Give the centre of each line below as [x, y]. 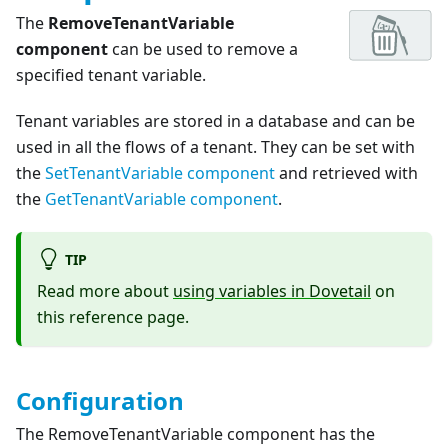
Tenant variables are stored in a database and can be [215, 120]
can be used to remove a [203, 48]
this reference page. [113, 317]
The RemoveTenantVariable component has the [195, 434]
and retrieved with [346, 172]
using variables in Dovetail [272, 291]
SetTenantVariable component [160, 172]
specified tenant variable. [111, 74]
